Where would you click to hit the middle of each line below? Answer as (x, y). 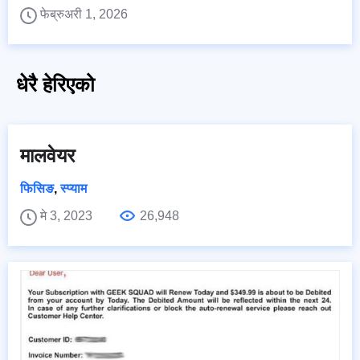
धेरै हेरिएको (55, 84)
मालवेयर (47, 155)
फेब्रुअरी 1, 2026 (84, 14)
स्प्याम (74, 188)
